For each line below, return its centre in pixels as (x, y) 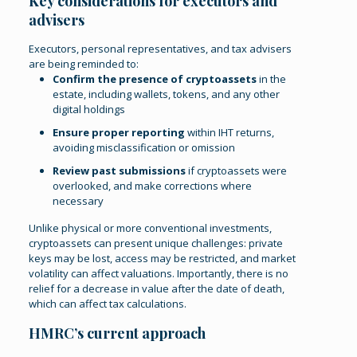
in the (272, 79)
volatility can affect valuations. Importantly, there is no (159, 273)
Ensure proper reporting (119, 132)
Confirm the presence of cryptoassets (155, 79)
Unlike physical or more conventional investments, (151, 228)
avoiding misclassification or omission (144, 147)
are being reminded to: (84, 64)
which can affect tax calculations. (108, 304)
